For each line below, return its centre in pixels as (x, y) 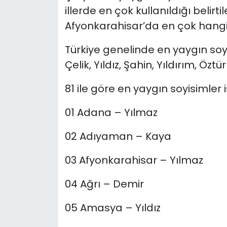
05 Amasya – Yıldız (112, 208)
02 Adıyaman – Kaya (118, 137)
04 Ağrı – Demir (104, 184)
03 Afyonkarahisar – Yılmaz (134, 160)
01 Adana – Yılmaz (111, 113)
